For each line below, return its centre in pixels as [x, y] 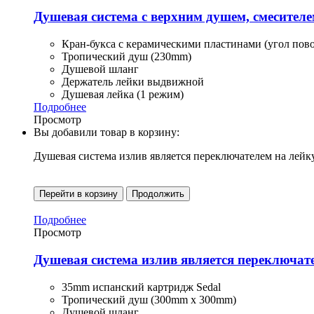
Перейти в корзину [78, 194]
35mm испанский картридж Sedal [141, 287]
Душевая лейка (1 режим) [123, 95]
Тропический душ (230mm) [127, 57]
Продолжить [158, 194]
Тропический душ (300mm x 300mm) [149, 299]
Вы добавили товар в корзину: [107, 132]
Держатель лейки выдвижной [133, 82]
